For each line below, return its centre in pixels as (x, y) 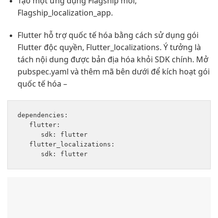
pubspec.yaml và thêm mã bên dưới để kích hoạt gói (113, 71)
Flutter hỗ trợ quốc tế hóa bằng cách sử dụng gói (108, 35)
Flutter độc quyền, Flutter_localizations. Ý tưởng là (109, 47)
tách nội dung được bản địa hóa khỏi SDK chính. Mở (113, 59)
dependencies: (45, 115)
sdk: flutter (54, 134)
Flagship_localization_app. (65, 13)
